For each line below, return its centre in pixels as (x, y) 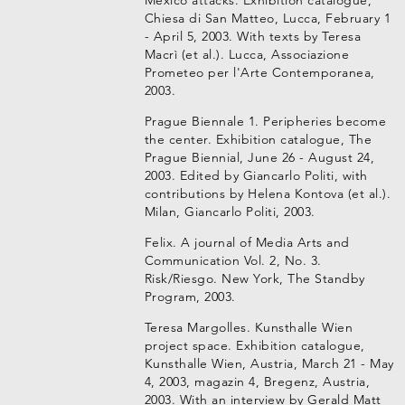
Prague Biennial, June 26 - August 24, (259, 157)
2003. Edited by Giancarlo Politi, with (256, 175)
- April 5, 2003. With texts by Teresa (253, 36)
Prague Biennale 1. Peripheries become (265, 121)
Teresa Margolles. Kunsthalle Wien (249, 327)
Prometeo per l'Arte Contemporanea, (259, 72)
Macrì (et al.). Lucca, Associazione (247, 54)
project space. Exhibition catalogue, (254, 345)
